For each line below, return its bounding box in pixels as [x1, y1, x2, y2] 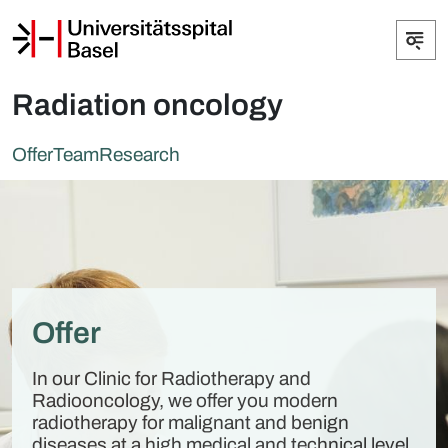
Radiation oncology [12, 89, 283, 121]
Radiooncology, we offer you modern [32, 390, 338, 412]
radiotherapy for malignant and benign [32, 412, 349, 434]
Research [99, 144, 180, 165]
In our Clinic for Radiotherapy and [32, 368, 311, 390]
